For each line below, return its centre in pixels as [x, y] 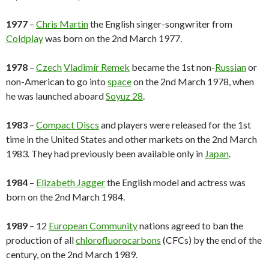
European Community [93, 226]
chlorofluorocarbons [118, 240]
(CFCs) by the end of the [211, 240]
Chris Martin [62, 24]
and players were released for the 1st [175, 125]
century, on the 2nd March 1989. [72, 255]
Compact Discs [68, 125]
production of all [41, 240]
